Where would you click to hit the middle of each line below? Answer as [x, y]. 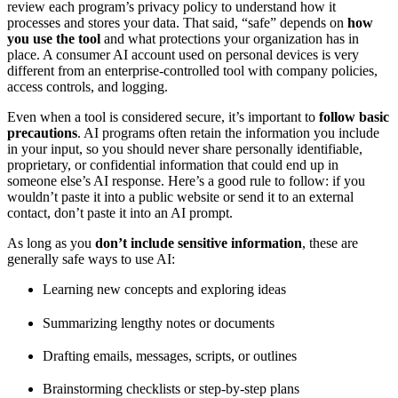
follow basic [354, 117]
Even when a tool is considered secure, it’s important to [163, 117]
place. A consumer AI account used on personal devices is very [183, 55]
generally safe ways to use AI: [91, 259]
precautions [42, 133]
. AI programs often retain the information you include [228, 133]
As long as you [51, 243]
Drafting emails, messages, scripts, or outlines [170, 355]
